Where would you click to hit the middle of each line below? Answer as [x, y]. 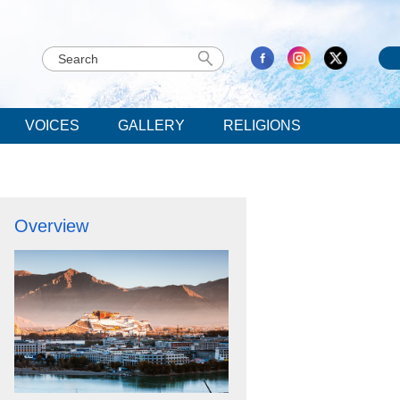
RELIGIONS [262, 125]
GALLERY [151, 125]
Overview [51, 226]
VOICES [52, 125]
